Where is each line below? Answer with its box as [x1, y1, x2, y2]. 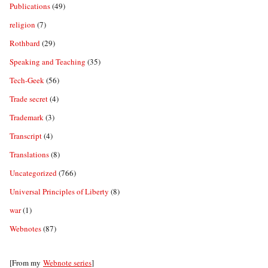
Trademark [10, 112, 44, 123]
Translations [10, 149, 49, 160]
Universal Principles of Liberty [10, 186, 109, 197]
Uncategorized [10, 167, 57, 179]
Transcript [10, 130, 42, 142]
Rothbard [10, 38, 40, 49]
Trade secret [10, 93, 48, 105]
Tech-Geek [10, 75, 44, 86]
